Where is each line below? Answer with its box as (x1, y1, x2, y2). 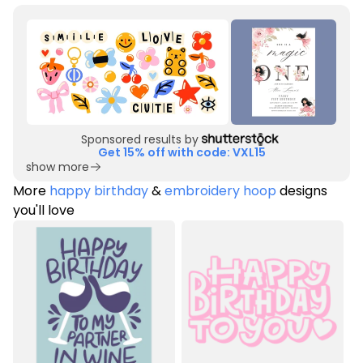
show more (26, 159, 89, 175)
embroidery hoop (164, 181, 276, 200)
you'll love (13, 201, 75, 220)
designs (276, 181, 327, 200)
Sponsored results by (81, 131, 199, 147)
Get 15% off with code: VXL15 (97, 144, 266, 160)
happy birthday (49, 181, 148, 200)
